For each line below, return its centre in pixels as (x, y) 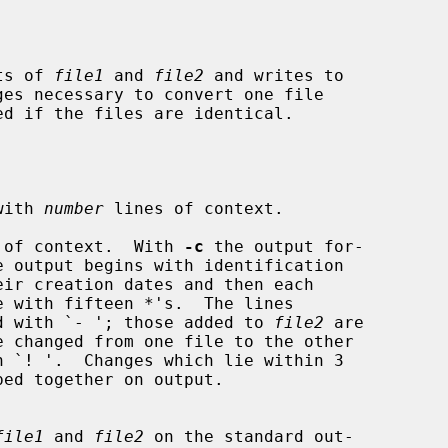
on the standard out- (249, 436)
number (74, 208)
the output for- (284, 246)
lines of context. (194, 208)
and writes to (274, 75)
